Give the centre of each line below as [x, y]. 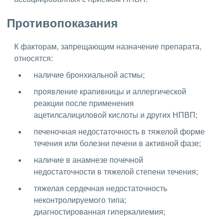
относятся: [33, 59]
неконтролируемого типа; [80, 200]
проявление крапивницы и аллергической [110, 92]
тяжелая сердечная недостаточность [100, 189]
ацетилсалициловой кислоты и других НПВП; [116, 115]
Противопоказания [62, 23]
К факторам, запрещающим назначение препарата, [108, 47]
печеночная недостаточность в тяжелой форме [119, 132]
